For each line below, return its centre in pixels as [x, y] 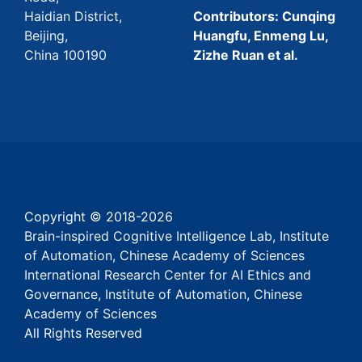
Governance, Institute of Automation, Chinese [163, 295]
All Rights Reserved [83, 333]
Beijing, [46, 36]
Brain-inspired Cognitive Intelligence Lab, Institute [177, 236]
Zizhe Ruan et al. [246, 55]
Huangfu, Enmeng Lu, [261, 36]
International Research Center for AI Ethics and [168, 275]
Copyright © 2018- [82, 217]
